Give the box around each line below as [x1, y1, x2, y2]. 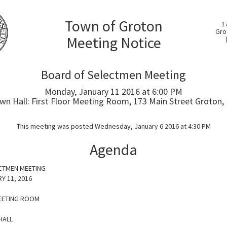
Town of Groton [64, 16, 163, 35]
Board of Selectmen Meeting [41, 67, 186, 83]
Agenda [90, 140, 137, 159]
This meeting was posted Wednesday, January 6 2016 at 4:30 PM [16, 122, 211, 131]
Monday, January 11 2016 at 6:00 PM [45, 86, 182, 97]
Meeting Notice [66, 33, 161, 52]
